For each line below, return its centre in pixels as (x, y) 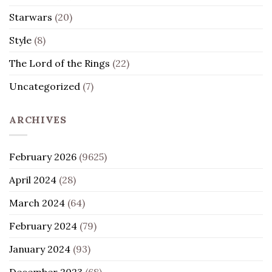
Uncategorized (45, 86)
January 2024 (40, 249)
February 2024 (43, 226)
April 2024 (33, 179)
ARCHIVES (38, 119)
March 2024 (37, 202)
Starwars (31, 17)
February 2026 (43, 156)
